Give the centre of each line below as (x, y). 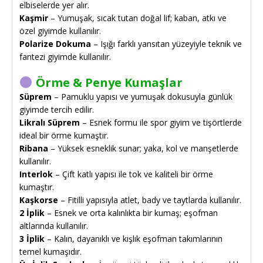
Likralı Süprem (50, 122)
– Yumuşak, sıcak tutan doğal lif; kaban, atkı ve (137, 18)
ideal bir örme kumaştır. (64, 135)
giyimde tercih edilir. (57, 109)
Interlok (36, 174)
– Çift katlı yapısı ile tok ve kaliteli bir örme (133, 174)
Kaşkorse (39, 200)
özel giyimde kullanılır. (60, 31)
